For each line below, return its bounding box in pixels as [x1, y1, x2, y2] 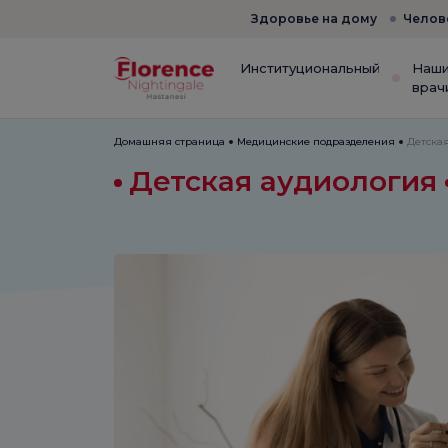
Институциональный [240, 60, 380, 76]
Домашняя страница [114, 135, 225, 148]
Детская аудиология [129, 164, 445, 198]
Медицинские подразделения [237, 135, 395, 148]
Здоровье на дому [250, 11, 377, 26]
